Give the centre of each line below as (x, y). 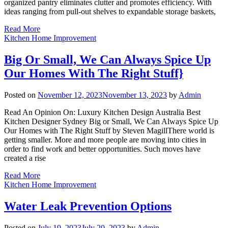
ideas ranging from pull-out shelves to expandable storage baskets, (110, 12)
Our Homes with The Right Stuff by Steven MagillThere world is (109, 131)
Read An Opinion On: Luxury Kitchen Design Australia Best (102, 112)
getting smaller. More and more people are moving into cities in (105, 140)
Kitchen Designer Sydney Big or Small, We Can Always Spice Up (111, 122)
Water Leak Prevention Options (88, 206)
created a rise (25, 158)
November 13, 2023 (135, 95)
